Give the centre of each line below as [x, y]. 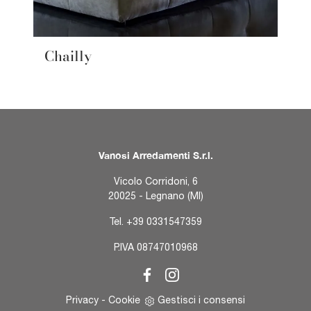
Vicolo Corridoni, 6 [155, 181]
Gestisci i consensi [201, 300]
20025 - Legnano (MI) [155, 195]
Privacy [82, 300]
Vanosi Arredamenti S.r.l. [155, 155]
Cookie [124, 300]
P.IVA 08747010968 [155, 247]
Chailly [68, 56]
